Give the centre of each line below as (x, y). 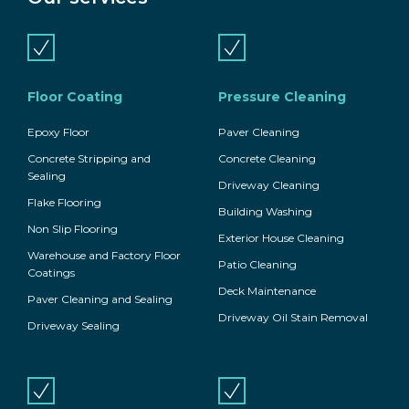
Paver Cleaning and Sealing (100, 299)
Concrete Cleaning (267, 159)
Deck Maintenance (267, 291)
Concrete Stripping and (89, 159)
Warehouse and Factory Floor (104, 256)
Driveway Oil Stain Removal (293, 318)
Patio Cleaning (257, 265)
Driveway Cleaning (269, 185)
